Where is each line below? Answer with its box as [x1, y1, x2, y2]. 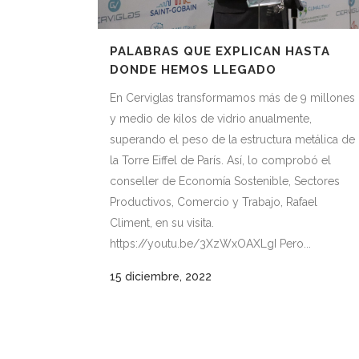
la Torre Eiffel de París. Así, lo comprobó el [110, 153, 331, 167]
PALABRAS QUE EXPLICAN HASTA [110, 43, 330, 58]
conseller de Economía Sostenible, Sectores [110, 174, 340, 188]
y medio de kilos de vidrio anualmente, [110, 111, 312, 125]
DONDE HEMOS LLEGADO [110, 62, 276, 77]
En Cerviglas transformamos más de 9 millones [110, 91, 355, 104]
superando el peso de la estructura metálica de [110, 132, 355, 146]
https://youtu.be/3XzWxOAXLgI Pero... [110, 236, 311, 250]
